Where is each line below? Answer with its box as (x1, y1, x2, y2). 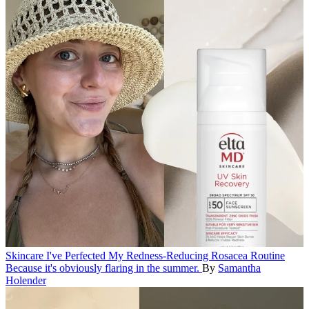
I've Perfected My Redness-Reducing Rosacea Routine (46, 250, 285, 262)
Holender (6, 275, 46, 287)
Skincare (6, 250, 43, 262)
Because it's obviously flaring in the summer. (6, 262, 199, 275)
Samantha (218, 262, 261, 275)
